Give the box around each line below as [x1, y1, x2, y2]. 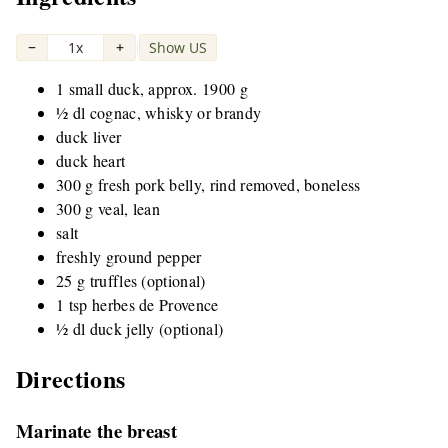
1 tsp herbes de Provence [56, 294, 219, 316]
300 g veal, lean [56, 198, 161, 220]
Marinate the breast [16, 416, 178, 444]
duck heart [56, 150, 126, 172]
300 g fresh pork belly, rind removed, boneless [56, 174, 361, 196]
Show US [148, 37, 207, 57]
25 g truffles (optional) [56, 270, 206, 292]
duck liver [56, 126, 122, 148]
